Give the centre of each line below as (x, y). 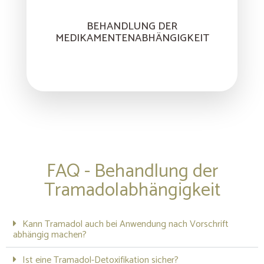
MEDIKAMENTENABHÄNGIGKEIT (132, 38)
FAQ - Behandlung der (132, 171)
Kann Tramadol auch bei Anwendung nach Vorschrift (126, 224)
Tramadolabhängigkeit (132, 190)
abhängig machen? (50, 235)
